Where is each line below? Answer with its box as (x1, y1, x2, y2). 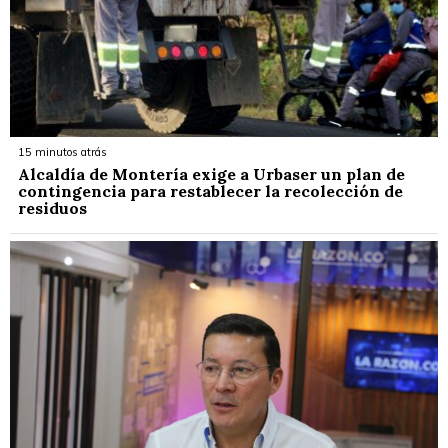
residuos (18, 197, 87, 218)
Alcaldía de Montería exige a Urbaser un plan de (18, 163, 405, 184)
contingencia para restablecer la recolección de (18, 180, 403, 201)
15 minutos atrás (18, 144, 107, 159)
